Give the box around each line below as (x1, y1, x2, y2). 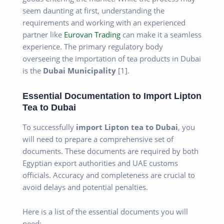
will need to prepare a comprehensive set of (22, 133, 173, 144)
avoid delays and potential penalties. (22, 181, 148, 192)
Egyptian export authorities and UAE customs (22, 157, 178, 168)
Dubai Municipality (43, 65, 116, 75)
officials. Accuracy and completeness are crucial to (22, 169, 195, 180)
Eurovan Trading (64, 29, 120, 39)
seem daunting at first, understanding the (22, 5, 164, 15)
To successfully (22, 121, 76, 132)
